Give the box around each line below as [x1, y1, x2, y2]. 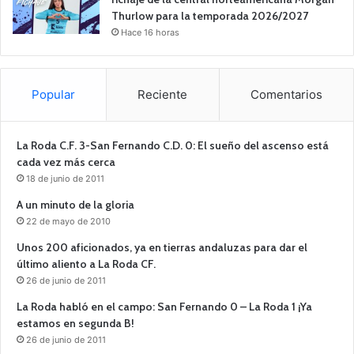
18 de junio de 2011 [26, 172, 104, 184]
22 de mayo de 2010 [26, 215, 111, 227]
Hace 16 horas [121, 26, 179, 38]
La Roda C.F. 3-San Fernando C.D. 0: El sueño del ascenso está [17, 137, 329, 153]
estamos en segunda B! [17, 315, 134, 330]
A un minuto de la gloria [17, 197, 134, 212]
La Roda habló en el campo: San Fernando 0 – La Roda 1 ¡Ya [17, 299, 312, 314]
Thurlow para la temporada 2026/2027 [111, 8, 308, 23]
